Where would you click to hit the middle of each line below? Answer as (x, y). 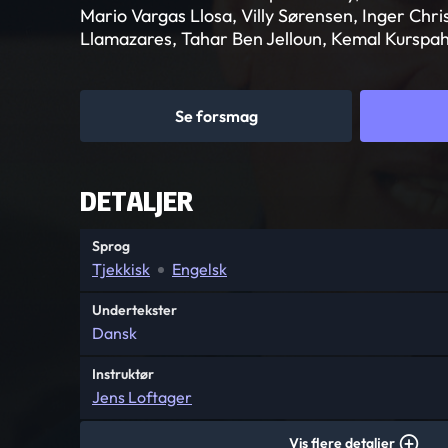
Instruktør (123, 374)
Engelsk (199, 269)
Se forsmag (216, 116)
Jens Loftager (142, 397)
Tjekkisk (121, 269)
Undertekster (134, 310)
